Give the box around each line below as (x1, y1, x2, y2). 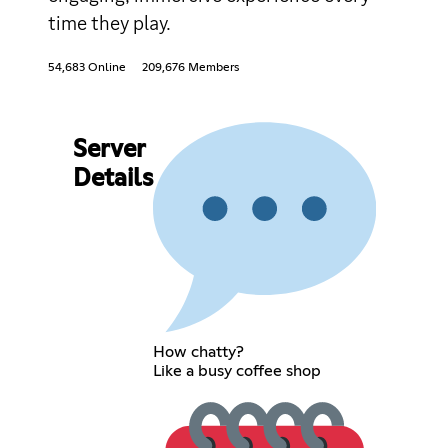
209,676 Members (142, 61, 239, 74)
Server (72, 137, 145, 162)
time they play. (48, 9, 171, 36)
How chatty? (152, 344, 244, 361)
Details (72, 166, 153, 191)
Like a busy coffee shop (152, 363, 321, 380)
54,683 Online (48, 61, 126, 74)
